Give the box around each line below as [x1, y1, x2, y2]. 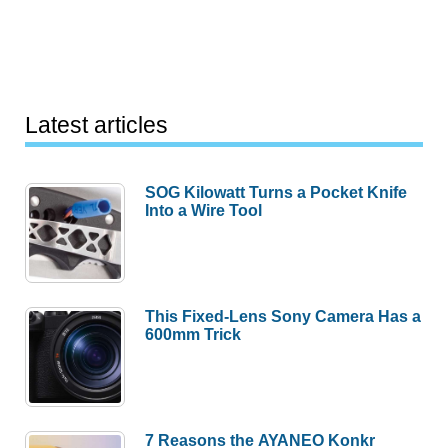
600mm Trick [145, 324, 242, 343]
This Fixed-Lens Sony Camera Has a [145, 306, 422, 325]
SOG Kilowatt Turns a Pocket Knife [145, 182, 408, 201]
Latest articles [25, 112, 169, 139]
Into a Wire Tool [145, 200, 263, 219]
